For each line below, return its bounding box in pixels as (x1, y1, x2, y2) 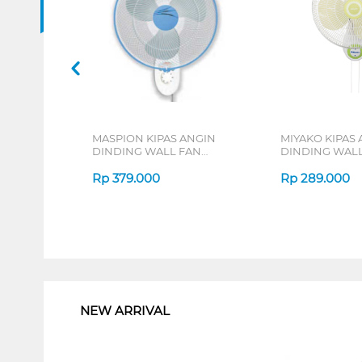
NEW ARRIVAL (79, 303, 170, 319)
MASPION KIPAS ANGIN (91, 131, 216, 145)
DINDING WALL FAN (91, 144, 201, 158)
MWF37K (91, 157, 139, 170)
